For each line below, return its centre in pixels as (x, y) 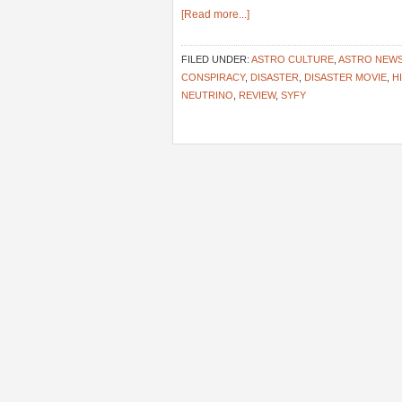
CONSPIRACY (213, 77)
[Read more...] (215, 14)
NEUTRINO (207, 95)
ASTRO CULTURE (293, 59)
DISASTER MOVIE (345, 77)
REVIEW (257, 95)
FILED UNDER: (216, 59)
